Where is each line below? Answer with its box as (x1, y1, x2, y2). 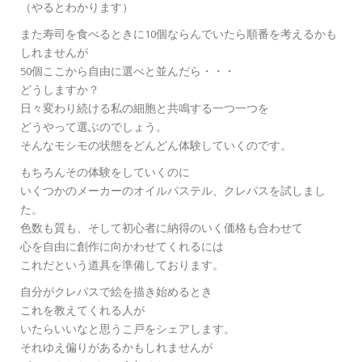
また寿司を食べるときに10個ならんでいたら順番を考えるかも (20, 27, 337, 44)
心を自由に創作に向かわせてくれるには (20, 239, 224, 257)
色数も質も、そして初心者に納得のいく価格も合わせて (20, 221, 303, 238)
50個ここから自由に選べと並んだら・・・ (20, 64, 235, 82)
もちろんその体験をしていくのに (20, 165, 190, 183)
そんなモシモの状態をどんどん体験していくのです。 (20, 138, 292, 156)
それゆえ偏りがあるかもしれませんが (20, 340, 213, 358)
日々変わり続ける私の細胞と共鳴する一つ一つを (20, 101, 269, 119)
